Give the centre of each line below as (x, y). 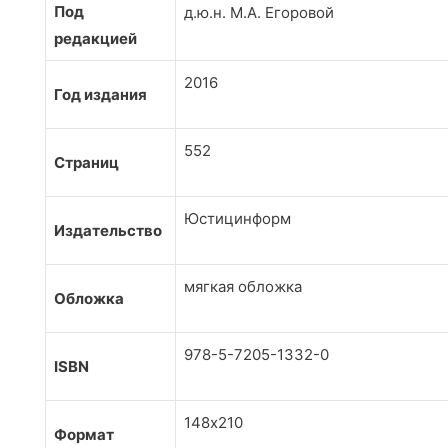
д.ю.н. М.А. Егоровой (259, 13)
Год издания (100, 95)
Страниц (86, 163)
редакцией (95, 39)
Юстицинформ (237, 219)
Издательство (108, 231)
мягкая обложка (243, 287)
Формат (84, 435)
